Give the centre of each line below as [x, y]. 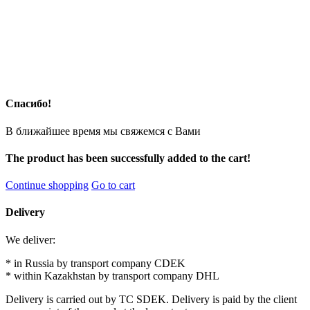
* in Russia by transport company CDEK [95, 263]
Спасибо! [28, 104]
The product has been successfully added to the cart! [128, 158]
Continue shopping [47, 185]
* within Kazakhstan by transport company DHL [112, 275]
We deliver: [30, 239]
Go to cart [113, 185]
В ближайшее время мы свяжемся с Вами [103, 131]
